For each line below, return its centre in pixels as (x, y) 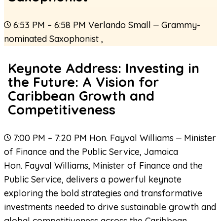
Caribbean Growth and (81, 95)
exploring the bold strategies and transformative (103, 193)
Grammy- (181, 25)
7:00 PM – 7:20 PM (50, 138)
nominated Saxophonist (53, 39)
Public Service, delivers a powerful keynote (93, 180)
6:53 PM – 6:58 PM (50, 25)
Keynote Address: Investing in (104, 68)
